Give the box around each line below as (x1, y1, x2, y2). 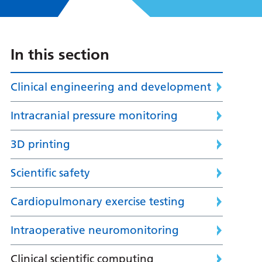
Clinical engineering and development (10, 80, 211, 94)
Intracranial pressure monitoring (10, 109, 178, 123)
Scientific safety (10, 166, 90, 180)
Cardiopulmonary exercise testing (10, 195, 185, 209)
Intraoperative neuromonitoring (10, 223, 179, 237)
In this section (10, 45, 109, 64)
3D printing (10, 137, 70, 151)
